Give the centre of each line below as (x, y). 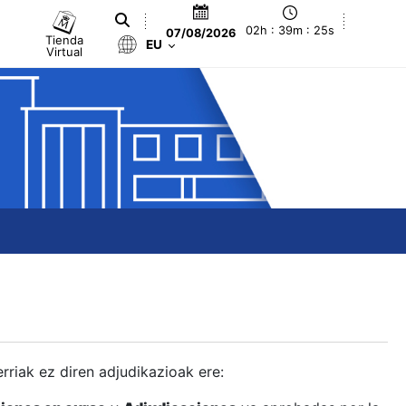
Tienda (65, 39)
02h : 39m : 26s (290, 31)
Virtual (65, 51)
